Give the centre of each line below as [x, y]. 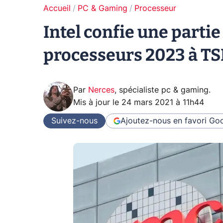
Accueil [57, 8]
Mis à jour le [97, 103]
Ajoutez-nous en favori [164, 121]
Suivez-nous [74, 121]
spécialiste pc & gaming [164, 90]
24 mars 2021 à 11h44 [163, 103]
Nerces [101, 90]
